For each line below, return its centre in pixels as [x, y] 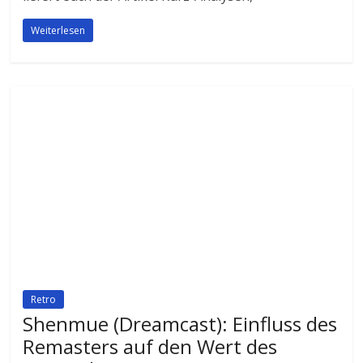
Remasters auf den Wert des [150, 347]
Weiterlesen [58, 31]
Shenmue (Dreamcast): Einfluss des [180, 324]
